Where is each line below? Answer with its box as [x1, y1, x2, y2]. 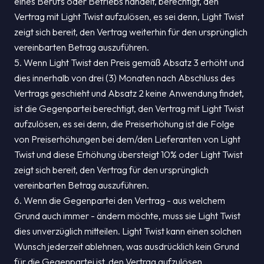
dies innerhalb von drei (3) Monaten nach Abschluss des [14, 72, 235, 84]
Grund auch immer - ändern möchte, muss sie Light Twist [14, 210, 240, 222]
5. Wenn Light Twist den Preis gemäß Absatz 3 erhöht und [14, 57, 244, 68]
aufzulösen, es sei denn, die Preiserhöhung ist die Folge [14, 118, 235, 130]
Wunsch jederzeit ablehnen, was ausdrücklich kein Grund [14, 240, 239, 252]
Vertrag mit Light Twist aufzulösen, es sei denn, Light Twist [14, 11, 244, 22]
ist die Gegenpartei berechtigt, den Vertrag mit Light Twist [14, 103, 244, 114]
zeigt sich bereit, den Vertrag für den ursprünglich [14, 164, 209, 176]
